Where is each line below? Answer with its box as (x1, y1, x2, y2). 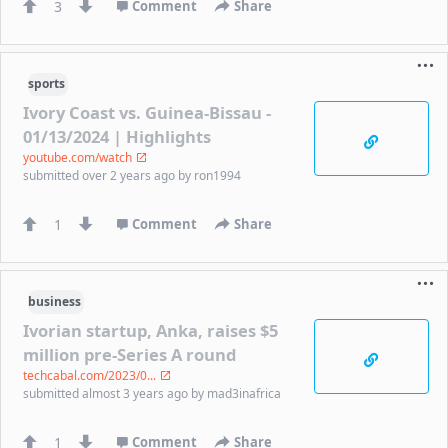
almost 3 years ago (82, 384, 192, 402)
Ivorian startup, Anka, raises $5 (23, 318, 279, 342)
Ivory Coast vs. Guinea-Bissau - (23, 100, 272, 124)
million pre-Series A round (23, 342, 237, 366)
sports (27, 75, 65, 93)
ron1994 (194, 166, 242, 184)
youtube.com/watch (23, 148, 136, 166)
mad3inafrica (207, 384, 282, 402)
